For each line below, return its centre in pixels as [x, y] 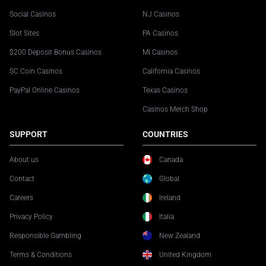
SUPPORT [28, 134]
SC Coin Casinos [36, 72]
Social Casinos [33, 15]
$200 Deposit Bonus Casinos [56, 53]
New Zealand [180, 236]
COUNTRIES [165, 134]
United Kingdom [185, 255]
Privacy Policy [31, 217]
